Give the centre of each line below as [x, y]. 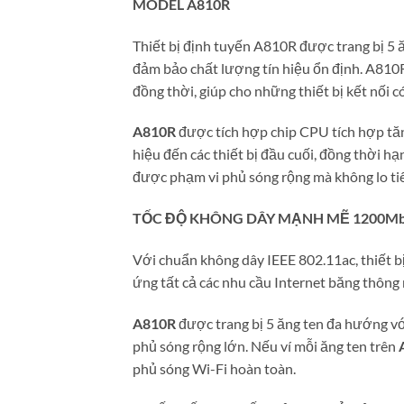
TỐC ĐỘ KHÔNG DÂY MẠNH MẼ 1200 [259, 218]
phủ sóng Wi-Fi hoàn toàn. [214, 368]
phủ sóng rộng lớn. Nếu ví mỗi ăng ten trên [266, 345]
